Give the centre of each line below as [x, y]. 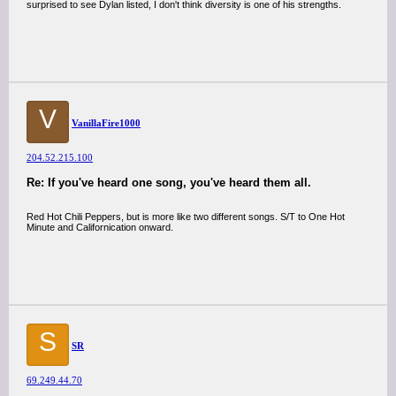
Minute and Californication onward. [100, 227]
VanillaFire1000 [106, 123]
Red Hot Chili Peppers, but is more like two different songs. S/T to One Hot [186, 217]
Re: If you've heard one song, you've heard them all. [169, 183]
